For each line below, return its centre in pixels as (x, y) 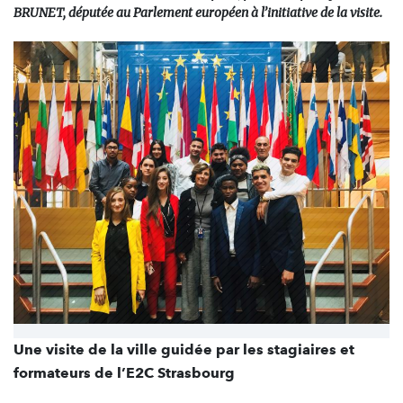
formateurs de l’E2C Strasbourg (124, 372)
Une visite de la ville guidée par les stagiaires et (184, 349)
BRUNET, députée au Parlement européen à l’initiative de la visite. (198, 13)
